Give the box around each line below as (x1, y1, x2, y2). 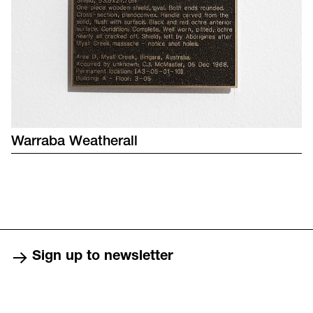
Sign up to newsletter (31, 250, 173, 264)
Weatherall (68, 135, 138, 150)
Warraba (10, 135, 65, 150)
